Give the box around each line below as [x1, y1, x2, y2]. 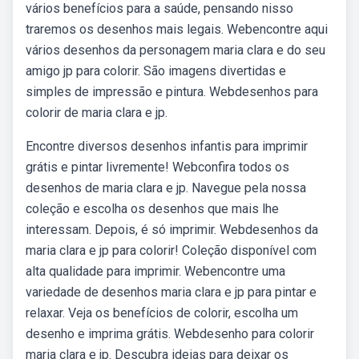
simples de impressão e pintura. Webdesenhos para [26, 84, 318, 99]
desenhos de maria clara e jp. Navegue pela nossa [26, 180, 306, 196]
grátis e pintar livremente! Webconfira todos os [26, 159, 289, 175]
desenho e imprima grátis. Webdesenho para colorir [26, 326, 314, 341]
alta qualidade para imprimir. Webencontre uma [26, 264, 285, 279]
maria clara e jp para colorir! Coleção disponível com [26, 243, 317, 258]
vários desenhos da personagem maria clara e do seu [26, 42, 325, 58]
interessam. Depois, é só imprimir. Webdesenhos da [26, 222, 318, 237]
